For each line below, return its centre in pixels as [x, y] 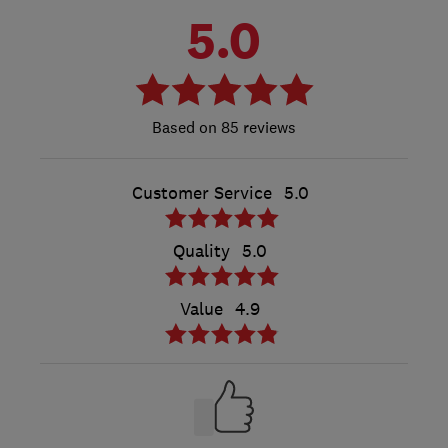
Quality [201, 250]
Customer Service [201, 192]
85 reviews [256, 126]
